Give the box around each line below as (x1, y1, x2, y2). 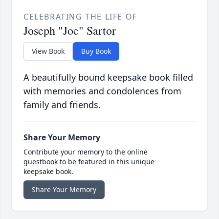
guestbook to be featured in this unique (23, 157, 154, 167)
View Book (32, 46, 65, 56)
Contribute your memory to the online (23, 147, 148, 157)
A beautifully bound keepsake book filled (23, 71, 193, 84)
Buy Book (81, 46, 111, 56)
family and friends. (23, 99, 101, 111)
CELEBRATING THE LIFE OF (23, 11, 137, 22)
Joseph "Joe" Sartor (23, 22, 116, 39)
